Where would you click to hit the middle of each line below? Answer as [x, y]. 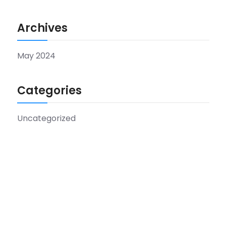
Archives [42, 28]
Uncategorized [46, 118]
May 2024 [36, 55]
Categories [49, 90]
